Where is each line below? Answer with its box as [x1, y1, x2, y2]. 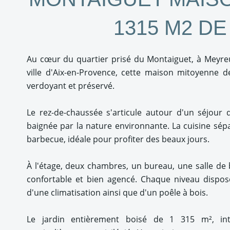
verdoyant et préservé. [27, 80, 114, 91]
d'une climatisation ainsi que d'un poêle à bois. [27, 187, 208, 198]
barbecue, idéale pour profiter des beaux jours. [27, 133, 209, 145]
